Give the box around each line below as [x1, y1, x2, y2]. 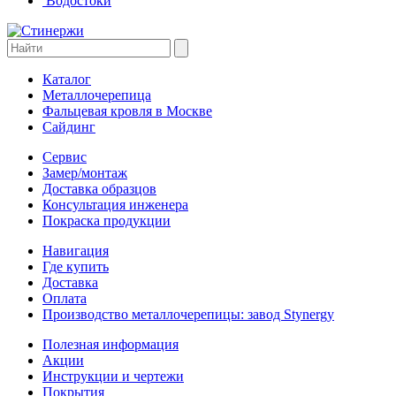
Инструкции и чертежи [42, 369, 184, 385]
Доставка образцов [42, 181, 156, 197]
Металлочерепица [42, 88, 151, 103]
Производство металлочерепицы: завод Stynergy [42, 307, 334, 323]
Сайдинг [42, 119, 95, 135]
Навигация [42, 243, 109, 259]
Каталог [42, 72, 91, 88]
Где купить [42, 259, 109, 275]
